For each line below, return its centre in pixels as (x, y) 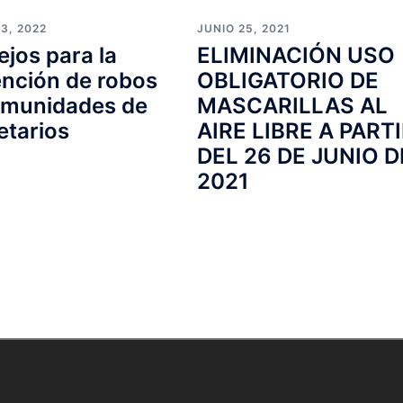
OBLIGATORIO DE (287, 81)
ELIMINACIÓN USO (296, 55)
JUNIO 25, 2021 (243, 28)
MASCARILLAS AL (292, 106)
